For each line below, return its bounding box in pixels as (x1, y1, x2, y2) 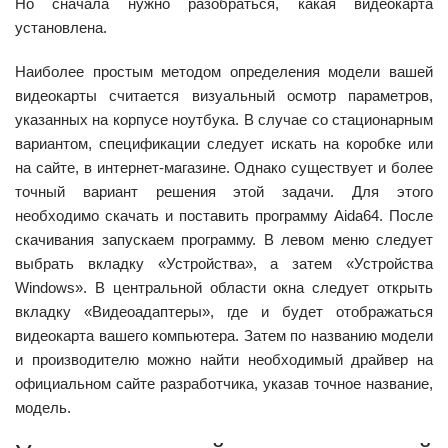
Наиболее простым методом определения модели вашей (15, 62, 433, 80)
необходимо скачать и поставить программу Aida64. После (15, 206, 433, 224)
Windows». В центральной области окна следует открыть (15, 278, 433, 296)
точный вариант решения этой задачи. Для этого (15, 182, 433, 200)
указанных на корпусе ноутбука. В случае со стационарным (15, 110, 433, 128)
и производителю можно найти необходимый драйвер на (15, 350, 433, 368)
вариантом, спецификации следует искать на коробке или (15, 134, 433, 152)
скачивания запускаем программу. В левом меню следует (15, 230, 433, 248)
